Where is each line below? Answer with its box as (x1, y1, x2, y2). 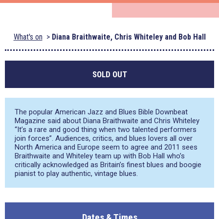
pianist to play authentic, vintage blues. (15, 169, 138, 178)
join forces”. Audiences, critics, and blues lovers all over (15, 134, 193, 143)
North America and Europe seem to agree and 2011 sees (15, 143, 197, 152)
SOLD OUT (92, 69, 127, 79)
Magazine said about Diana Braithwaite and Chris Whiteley (15, 116, 199, 125)
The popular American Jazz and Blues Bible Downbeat (15, 108, 188, 116)
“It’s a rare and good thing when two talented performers (15, 125, 197, 134)
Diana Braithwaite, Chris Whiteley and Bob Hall (51, 32, 206, 42)
